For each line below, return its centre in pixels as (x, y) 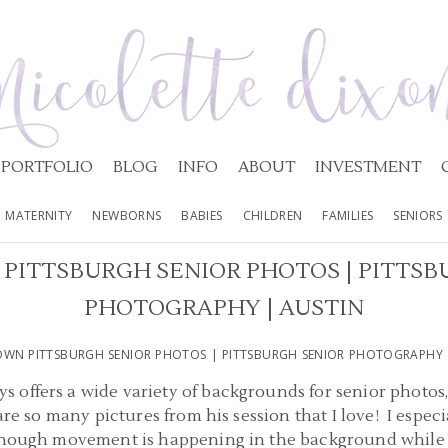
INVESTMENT (367, 167)
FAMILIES (348, 215)
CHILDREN (272, 215)
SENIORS (418, 215)
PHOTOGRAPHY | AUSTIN (224, 308)
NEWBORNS (127, 215)
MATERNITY (39, 215)
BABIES (202, 215)
